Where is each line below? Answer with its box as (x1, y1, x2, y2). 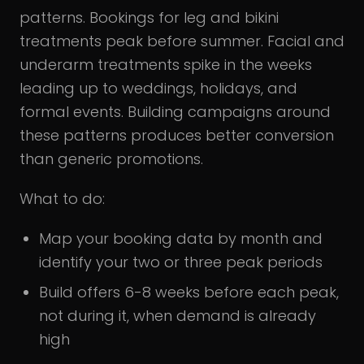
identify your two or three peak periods (39, 251, 323, 272)
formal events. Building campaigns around (19, 101, 331, 122)
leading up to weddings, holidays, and (19, 77, 297, 98)
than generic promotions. (19, 148, 203, 169)
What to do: (19, 188, 105, 209)
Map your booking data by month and (39, 227, 323, 249)
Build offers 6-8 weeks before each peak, (39, 281, 339, 302)
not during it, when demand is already (39, 305, 316, 326)
